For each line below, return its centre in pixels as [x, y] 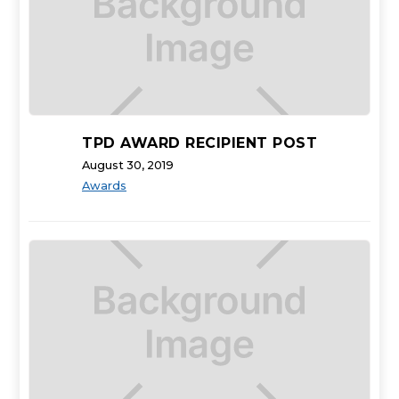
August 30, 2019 [128, 166]
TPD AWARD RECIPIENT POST [199, 143]
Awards [104, 186]
